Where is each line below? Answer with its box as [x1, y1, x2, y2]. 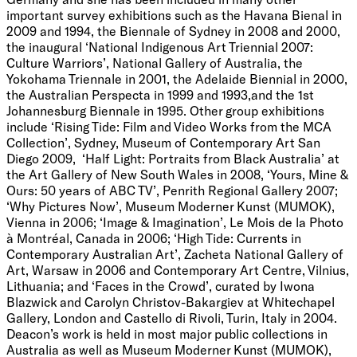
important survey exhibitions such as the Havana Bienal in [6, 6, 342, 22]
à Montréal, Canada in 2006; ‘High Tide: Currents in [6, 229, 301, 245]
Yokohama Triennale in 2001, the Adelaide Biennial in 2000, [6, 70, 347, 86]
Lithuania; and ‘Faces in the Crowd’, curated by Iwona [6, 277, 315, 293]
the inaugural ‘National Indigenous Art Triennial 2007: [6, 38, 313, 54]
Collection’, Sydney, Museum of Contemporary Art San [6, 134, 320, 150]
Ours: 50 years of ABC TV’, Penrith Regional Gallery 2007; [6, 182, 338, 198]
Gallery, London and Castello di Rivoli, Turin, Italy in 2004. [6, 309, 337, 325]
